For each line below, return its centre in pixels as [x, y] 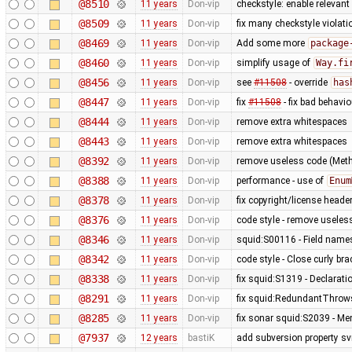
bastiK [201, 337]
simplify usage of [274, 62]
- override [308, 82]
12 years [159, 337]
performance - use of [281, 180]
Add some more [271, 43]
